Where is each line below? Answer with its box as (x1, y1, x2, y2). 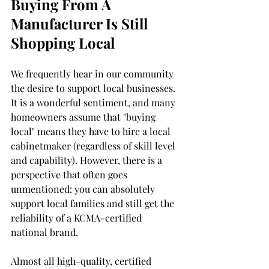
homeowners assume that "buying (11, 110, 158, 124)
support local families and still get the (11, 197, 177, 210)
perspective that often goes (11, 168, 130, 181)
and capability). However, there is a (11, 154, 165, 167)
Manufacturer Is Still (11, 14, 151, 34)
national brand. (11, 226, 78, 239)
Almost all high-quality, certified (11, 255, 154, 268)
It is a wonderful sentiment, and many (11, 96, 178, 109)
